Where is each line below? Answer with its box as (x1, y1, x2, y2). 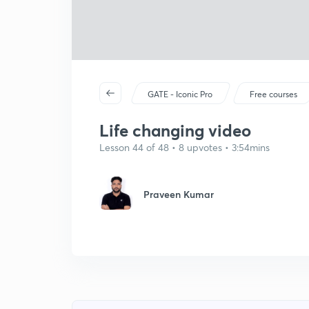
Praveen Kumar (143, 188, 214, 201)
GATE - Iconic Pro (148, 89, 213, 99)
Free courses (250, 89, 298, 99)
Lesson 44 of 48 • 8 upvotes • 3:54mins (99, 141, 270, 154)
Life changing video (99, 119, 251, 141)
